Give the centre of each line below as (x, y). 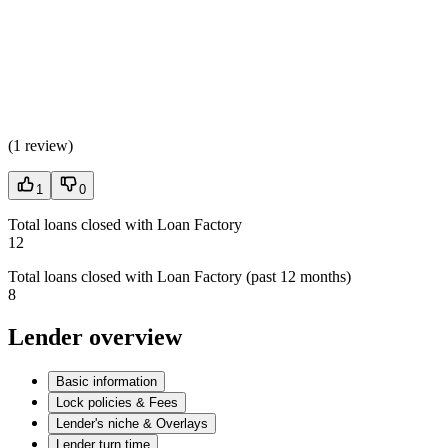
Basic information (106, 381)
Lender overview (95, 337)
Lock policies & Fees (117, 402)
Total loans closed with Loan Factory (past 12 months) (179, 277)
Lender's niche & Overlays (132, 423)
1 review (40, 146)
